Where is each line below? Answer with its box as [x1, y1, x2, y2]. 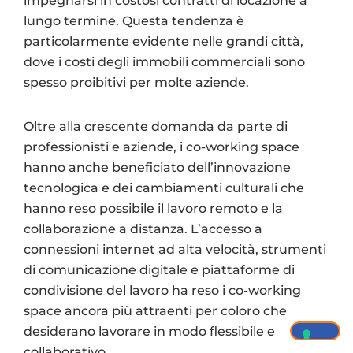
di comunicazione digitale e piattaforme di [24, 262, 295, 277]
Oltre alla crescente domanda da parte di [24, 118, 288, 134]
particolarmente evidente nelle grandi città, [24, 33, 303, 49]
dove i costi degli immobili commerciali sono [24, 54, 305, 69]
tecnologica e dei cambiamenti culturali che [24, 180, 304, 195]
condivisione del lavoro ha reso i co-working [24, 282, 301, 298]
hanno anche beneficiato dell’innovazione [24, 159, 291, 175]
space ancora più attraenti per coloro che [24, 303, 287, 318]
